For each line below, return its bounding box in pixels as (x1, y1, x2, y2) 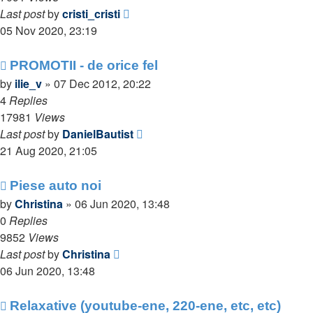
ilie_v (15, 75, 42, 92)
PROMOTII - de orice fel (10, 58, 158, 73)
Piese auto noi (10, 178, 101, 193)
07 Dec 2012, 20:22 (54, 75, 151, 92)
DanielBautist (62, 126, 133, 142)
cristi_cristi (62, 6, 120, 22)
